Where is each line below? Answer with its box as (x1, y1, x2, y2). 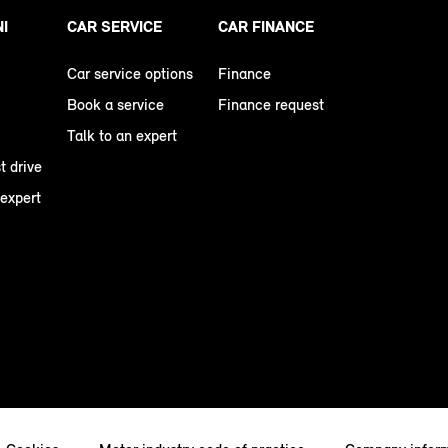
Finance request (218, 95, 324, 115)
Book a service (67, 95, 164, 115)
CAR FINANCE (218, 17, 314, 37)
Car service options (67, 64, 193, 84)
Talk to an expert (67, 126, 177, 146)
